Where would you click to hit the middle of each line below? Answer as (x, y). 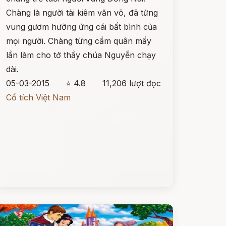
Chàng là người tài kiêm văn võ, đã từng (82, 13)
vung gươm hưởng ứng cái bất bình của (81, 27)
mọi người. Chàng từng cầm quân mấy (78, 41)
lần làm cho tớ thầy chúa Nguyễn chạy (81, 55)
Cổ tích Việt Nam (38, 97)
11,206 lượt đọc (131, 83)
